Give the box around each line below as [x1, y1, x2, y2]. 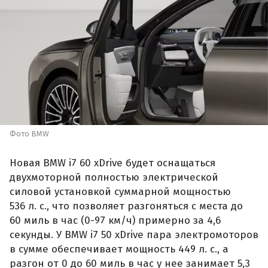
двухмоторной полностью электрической [10, 171, 218, 184]
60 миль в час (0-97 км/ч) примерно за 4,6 [10, 214, 221, 227]
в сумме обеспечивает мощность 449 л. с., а [10, 243, 229, 256]
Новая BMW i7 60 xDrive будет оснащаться [10, 157, 215, 170]
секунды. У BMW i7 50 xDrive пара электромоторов [10, 229, 258, 242]
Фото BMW [10, 129, 49, 138]
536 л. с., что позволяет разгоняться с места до [10, 200, 243, 213]
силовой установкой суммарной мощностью [10, 185, 231, 199]
